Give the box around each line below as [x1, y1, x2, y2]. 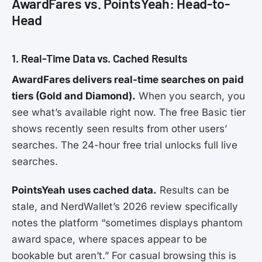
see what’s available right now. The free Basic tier [12, 106, 246, 118]
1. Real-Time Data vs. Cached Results [12, 51, 187, 65]
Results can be [157, 184, 229, 196]
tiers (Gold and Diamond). [12, 89, 136, 102]
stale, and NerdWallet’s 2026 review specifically [12, 200, 238, 212]
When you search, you [136, 89, 245, 102]
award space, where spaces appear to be [12, 233, 207, 245]
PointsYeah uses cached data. [12, 184, 157, 196]
